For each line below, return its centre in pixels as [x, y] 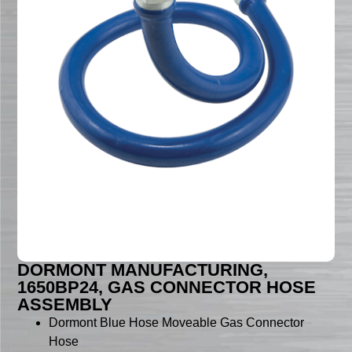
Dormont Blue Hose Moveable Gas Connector [177, 323]
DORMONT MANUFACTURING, [143, 270]
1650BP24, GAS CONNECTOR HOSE [167, 288]
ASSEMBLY [65, 305]
